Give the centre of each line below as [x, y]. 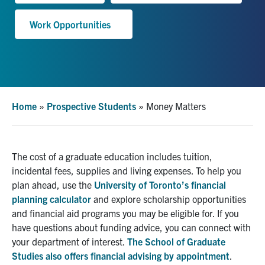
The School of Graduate [176, 241]
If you [227, 213]
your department [46, 241]
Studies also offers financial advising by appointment [121, 255]
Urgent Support [71, 56]
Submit [224, 127]
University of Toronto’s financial [160, 184]
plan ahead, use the [53, 184]
